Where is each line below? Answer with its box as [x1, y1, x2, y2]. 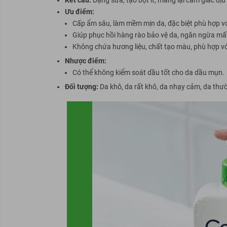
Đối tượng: [64, 82, 98, 91]
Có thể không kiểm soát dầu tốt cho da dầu [72, 68, 208, 77]
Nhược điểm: [64, 56, 106, 65]
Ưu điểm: [64, 7, 94, 16]
